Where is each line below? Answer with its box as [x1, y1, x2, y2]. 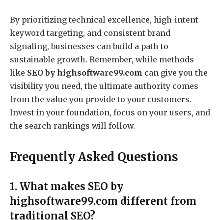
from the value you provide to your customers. [10, 94, 192, 105]
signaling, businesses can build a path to [10, 41, 168, 52]
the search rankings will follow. [10, 121, 135, 131]
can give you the [142, 68, 208, 78]
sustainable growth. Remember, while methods [10, 55, 194, 65]
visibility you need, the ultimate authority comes [10, 81, 198, 91]
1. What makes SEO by [10, 180, 123, 193]
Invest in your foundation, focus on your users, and [10, 108, 210, 118]
